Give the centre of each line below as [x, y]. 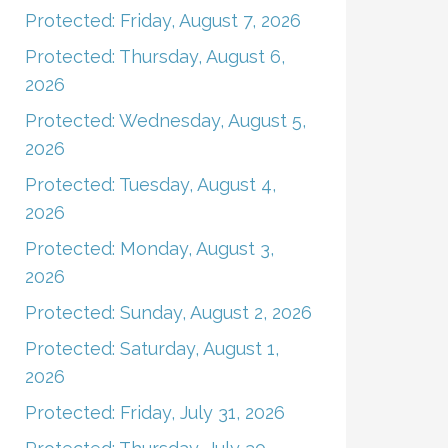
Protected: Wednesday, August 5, [165, 120]
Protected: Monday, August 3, [149, 248]
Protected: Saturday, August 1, [151, 348]
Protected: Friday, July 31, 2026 [154, 412]
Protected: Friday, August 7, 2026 [162, 20]
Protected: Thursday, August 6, [154, 56]
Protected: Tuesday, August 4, [150, 184]
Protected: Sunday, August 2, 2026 [168, 312]
